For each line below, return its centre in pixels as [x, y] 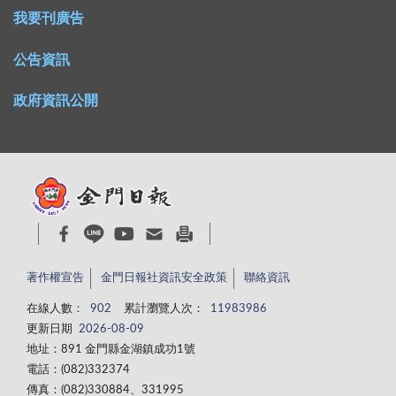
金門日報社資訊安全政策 [164, 278]
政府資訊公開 [56, 101]
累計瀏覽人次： [164, 309]
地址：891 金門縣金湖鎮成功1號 [111, 350]
